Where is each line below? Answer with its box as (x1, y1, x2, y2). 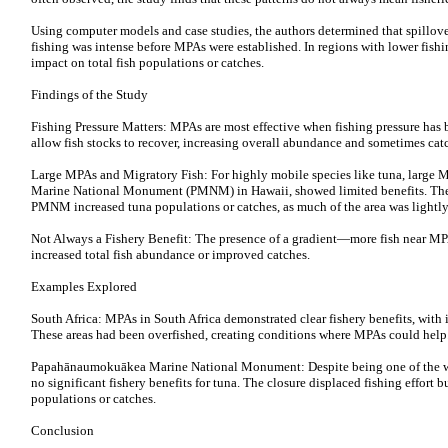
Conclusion (31, 423, 94, 438)
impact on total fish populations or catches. (31, 55, 264, 70)
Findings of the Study (31, 87, 148, 102)
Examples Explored (31, 279, 137, 294)
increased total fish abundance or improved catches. (31, 247, 310, 262)
